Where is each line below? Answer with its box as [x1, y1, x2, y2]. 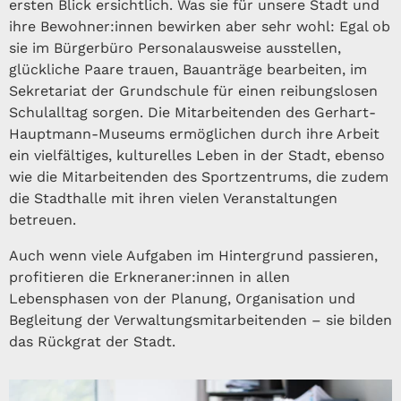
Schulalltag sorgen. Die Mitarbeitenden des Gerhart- [9, 103, 376, 121]
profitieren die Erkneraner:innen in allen [9, 268, 290, 286]
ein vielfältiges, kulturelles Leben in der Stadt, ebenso [9, 146, 385, 164]
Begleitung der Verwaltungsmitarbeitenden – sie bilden [9, 311, 392, 328]
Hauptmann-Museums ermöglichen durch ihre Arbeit [9, 124, 380, 142]
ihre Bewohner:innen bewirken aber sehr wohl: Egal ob [9, 17, 390, 35]
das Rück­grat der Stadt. [9, 332, 175, 350]
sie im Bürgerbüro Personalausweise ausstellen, [9, 38, 341, 56]
